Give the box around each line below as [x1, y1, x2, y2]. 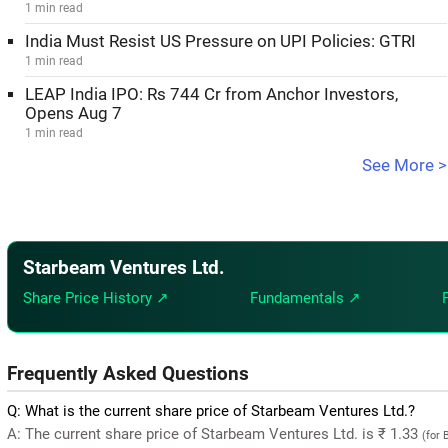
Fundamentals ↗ [250, 288, 362, 307]
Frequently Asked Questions [7, 362, 249, 385]
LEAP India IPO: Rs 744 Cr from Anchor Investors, [25, 85, 398, 104]
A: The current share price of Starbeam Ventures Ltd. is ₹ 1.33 [7, 424, 422, 443]
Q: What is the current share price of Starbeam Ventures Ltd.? [7, 401, 415, 420]
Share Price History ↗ [23, 288, 169, 307]
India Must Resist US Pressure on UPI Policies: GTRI [25, 32, 416, 51]
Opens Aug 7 [25, 104, 122, 123]
